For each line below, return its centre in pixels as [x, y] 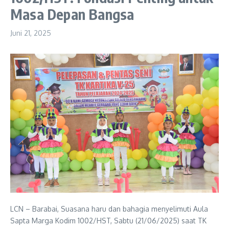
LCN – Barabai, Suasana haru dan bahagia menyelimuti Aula [109, 209]
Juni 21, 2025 [31, 33]
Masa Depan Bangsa [72, 14]
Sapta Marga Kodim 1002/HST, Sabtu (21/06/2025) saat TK [108, 220]
